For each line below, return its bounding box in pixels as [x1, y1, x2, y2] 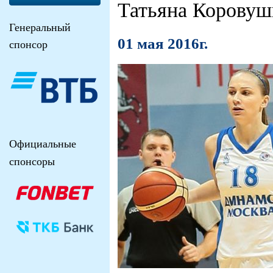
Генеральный [9, 21, 74, 34]
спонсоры [9, 155, 55, 168]
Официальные [9, 138, 76, 151]
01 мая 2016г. [118, 35, 208, 52]
